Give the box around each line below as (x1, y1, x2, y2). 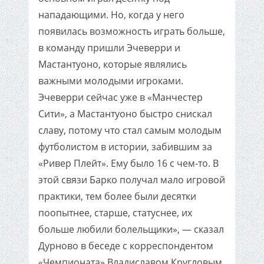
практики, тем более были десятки (38, 190, 196, 203)
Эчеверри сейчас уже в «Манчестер (38, 91, 203, 104)
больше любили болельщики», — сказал (38, 223, 224, 236)
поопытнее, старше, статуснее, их (38, 206, 192, 219)
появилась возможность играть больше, (38, 25, 225, 38)
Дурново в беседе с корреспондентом (38, 239, 213, 252)
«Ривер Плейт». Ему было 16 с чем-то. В (38, 157, 219, 170)
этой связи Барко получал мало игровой (38, 173, 225, 186)
